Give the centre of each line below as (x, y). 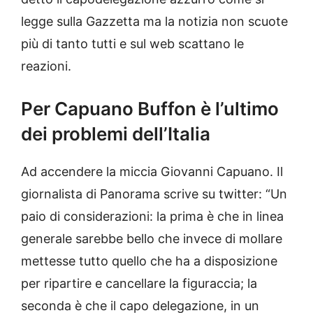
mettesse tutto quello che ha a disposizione (149, 261)
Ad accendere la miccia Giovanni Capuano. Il (152, 172)
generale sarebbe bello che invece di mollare (152, 239)
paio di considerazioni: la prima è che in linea (152, 217)
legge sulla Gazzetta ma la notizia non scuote (154, 22)
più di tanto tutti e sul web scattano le (132, 44)
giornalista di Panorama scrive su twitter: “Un (154, 194)
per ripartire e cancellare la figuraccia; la (139, 284)
